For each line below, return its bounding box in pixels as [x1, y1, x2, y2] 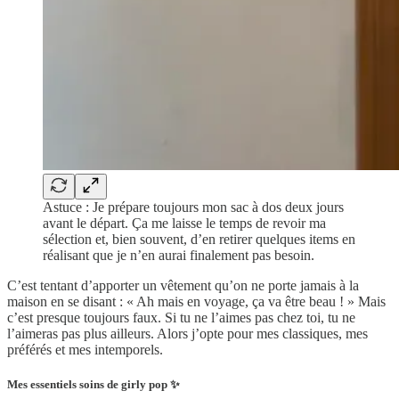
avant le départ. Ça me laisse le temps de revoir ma [43, 215, 326, 231]
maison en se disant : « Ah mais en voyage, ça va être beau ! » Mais [7, 293, 386, 309]
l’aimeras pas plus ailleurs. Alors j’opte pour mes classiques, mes [7, 325, 368, 341]
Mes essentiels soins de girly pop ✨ [7, 377, 180, 391]
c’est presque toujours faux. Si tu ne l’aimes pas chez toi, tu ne [7, 309, 355, 325]
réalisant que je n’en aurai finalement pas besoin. [43, 247, 314, 263]
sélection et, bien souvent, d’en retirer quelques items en [43, 231, 355, 247]
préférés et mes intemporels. [7, 341, 163, 357]
